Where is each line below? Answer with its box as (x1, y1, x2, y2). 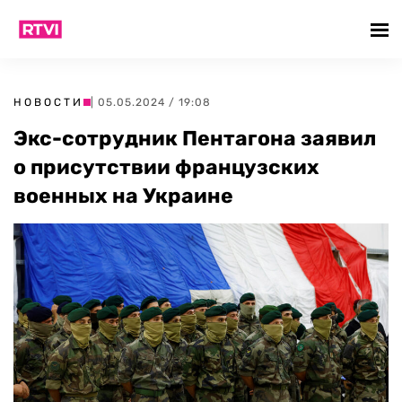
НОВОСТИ (13, 96, 83, 109)
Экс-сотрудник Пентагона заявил (13, 126, 376, 151)
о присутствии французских (13, 154, 319, 179)
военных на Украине (13, 183, 233, 208)
